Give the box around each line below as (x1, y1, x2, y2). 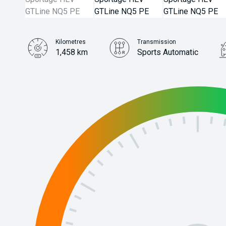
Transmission (137, 38, 177, 45)
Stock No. (55, 69, 82, 76)
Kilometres (55, 38, 86, 45)
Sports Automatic (137, 47, 199, 57)
